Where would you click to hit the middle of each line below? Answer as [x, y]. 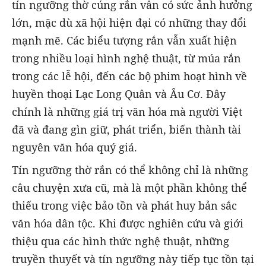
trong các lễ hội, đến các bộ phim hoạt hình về [129, 76]
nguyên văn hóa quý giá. [75, 147]
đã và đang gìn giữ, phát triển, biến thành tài [126, 129]
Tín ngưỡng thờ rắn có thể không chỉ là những [130, 170]
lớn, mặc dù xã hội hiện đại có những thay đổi [129, 22]
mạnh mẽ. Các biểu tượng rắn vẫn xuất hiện [124, 40]
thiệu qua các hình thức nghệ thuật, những [121, 241]
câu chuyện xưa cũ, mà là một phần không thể [129, 188]
